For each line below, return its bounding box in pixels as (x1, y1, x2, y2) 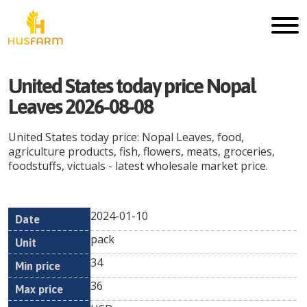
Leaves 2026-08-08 (8, 95, 153, 118)
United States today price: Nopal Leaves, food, (8, 130, 244, 145)
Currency (257, 224, 302, 236)
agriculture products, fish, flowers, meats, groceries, (8, 144, 275, 159)
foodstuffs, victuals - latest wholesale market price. (8, 158, 268, 173)
